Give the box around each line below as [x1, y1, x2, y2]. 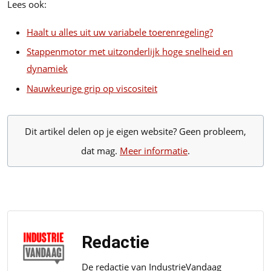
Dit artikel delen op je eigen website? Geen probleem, [25, 125, 246, 137]
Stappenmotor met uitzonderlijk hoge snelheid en [27, 45, 233, 58]
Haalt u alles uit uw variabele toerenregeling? [27, 25, 213, 38]
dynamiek [27, 62, 68, 75]
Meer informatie [120, 144, 188, 157]
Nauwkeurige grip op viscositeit [27, 82, 157, 94]
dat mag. [81, 144, 120, 157]
